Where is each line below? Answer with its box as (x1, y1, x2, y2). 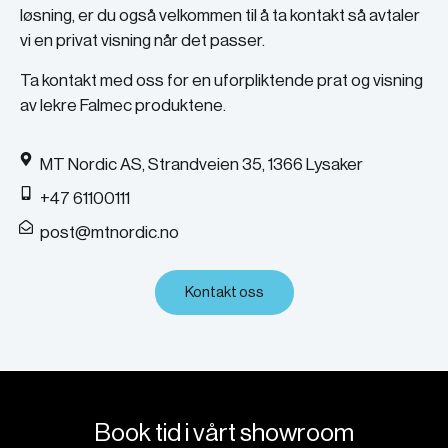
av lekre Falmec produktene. (20, 96, 226, 114)
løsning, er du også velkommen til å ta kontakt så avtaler (20, 7, 420, 25)
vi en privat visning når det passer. (20, 32, 265, 50)
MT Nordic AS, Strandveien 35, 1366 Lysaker (40, 156, 363, 174)
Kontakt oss (184, 285, 264, 301)
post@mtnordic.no (40, 224, 179, 242)
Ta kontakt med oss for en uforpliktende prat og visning (20, 71, 423, 89)
